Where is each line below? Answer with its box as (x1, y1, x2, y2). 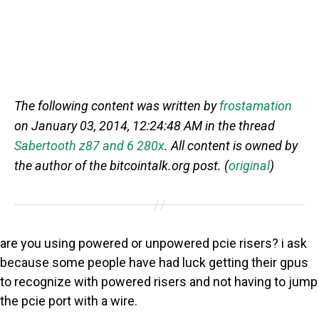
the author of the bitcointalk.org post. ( (14, 158, 229, 174)
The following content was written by (14, 98, 219, 114)
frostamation (219, 98, 292, 114)
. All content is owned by (164, 138, 298, 154)
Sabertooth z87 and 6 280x (14, 138, 164, 154)
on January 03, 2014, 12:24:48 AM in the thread (14, 118, 275, 134)
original (229, 158, 270, 174)
